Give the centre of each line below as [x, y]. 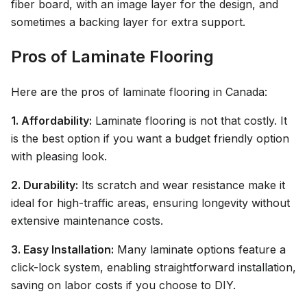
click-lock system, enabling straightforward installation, [153, 268]
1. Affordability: [51, 121]
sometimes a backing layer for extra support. [128, 22]
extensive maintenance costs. [87, 221]
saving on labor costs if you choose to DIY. [123, 285]
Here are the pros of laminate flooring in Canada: [139, 92]
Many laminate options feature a [200, 250]
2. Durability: [45, 185]
